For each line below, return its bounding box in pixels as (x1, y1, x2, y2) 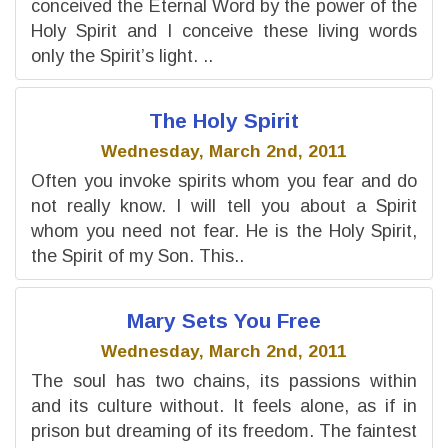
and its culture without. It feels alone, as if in (31, 396, 417, 416)
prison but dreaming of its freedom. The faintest (31, 421, 417, 441)
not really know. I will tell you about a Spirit (31, 195, 417, 216)
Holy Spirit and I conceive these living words (31, 20, 417, 41)
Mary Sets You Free (127, 308, 321, 332)
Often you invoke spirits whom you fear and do (31, 170, 417, 191)
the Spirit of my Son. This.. (31, 245, 244, 266)
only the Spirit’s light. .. (31, 45, 213, 66)
